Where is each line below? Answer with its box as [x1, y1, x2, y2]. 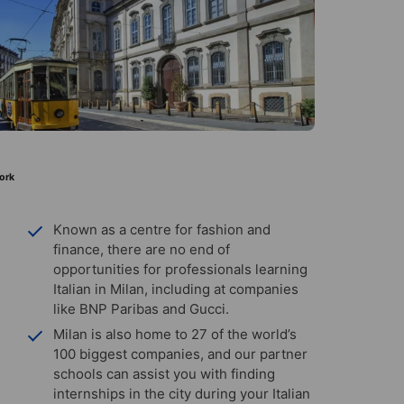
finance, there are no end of [53, 240, 230, 258]
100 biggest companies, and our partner [53, 344, 308, 363]
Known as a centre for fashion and [53, 220, 271, 238]
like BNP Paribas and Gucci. [53, 299, 229, 317]
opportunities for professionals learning [53, 260, 308, 278]
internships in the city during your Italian [53, 384, 310, 402]
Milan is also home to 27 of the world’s [53, 325, 297, 343]
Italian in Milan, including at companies [53, 280, 298, 298]
